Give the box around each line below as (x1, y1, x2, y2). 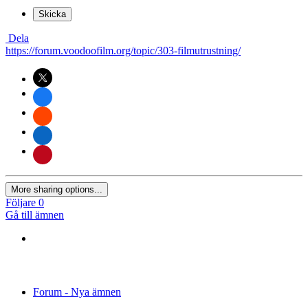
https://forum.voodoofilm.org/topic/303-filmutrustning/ (5, 44, 241, 56)
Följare (5, 196, 36, 208)
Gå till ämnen (5, 208, 64, 221)
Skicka (38, 8, 66, 19)
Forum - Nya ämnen (33, 285, 121, 298)
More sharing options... (11, 184, 102, 195)
